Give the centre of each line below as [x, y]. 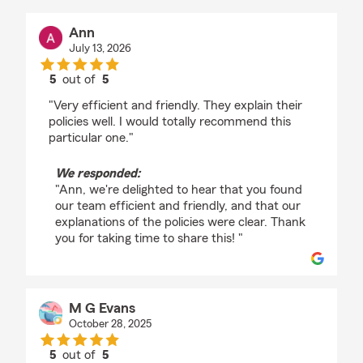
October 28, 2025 [110, 325]
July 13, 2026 [100, 49]
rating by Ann [116, 94]
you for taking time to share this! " [149, 239]
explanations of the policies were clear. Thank [180, 222]
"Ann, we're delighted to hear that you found [179, 190]
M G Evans [102, 308]
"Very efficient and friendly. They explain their [175, 106]
